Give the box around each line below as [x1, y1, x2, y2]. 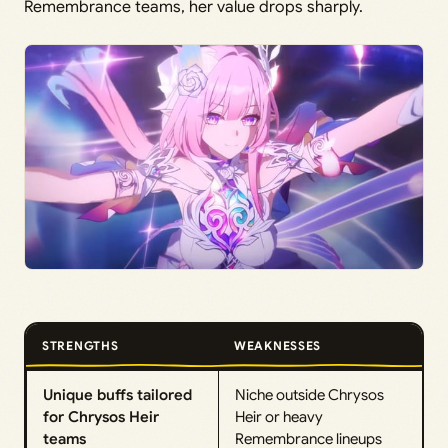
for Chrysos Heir [43, 407, 159, 426]
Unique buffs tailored [43, 385, 192, 404]
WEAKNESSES [234, 337, 322, 353]
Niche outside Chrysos [235, 385, 384, 404]
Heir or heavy [235, 407, 323, 426]
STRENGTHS [42, 337, 119, 353]
